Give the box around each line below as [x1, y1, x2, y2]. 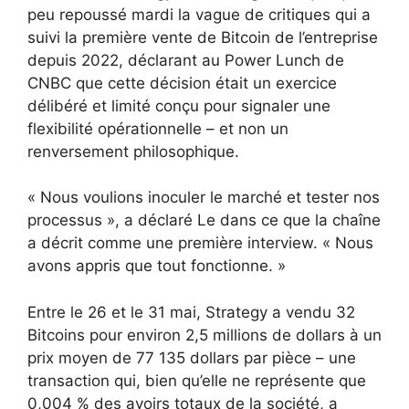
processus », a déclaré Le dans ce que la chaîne [27, 211, 381, 230]
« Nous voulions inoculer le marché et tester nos [27, 188, 380, 207]
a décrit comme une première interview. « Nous [27, 234, 373, 253]
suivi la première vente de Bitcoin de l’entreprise [27, 27, 378, 47]
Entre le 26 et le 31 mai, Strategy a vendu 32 [27, 302, 355, 321]
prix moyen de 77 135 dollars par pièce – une [27, 348, 356, 367]
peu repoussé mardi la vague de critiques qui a [27, 5, 371, 24]
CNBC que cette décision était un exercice [27, 73, 337, 92]
